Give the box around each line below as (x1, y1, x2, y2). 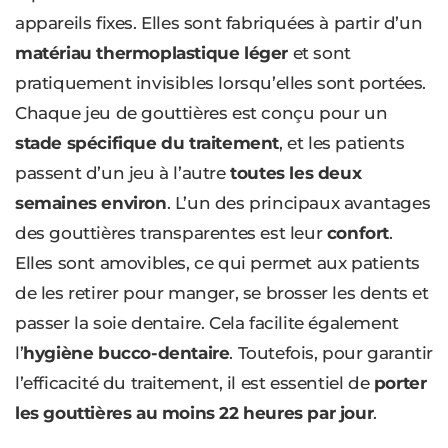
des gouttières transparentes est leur (15, 223, 327, 244)
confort (326, 223, 390, 244)
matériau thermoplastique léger (15, 43, 288, 64)
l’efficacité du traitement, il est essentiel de (15, 373, 374, 394)
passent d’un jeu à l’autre (15, 163, 231, 184)
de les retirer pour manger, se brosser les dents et (15, 283, 429, 304)
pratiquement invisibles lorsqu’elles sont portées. (15, 73, 427, 94)
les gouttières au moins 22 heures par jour (15, 403, 374, 424)
